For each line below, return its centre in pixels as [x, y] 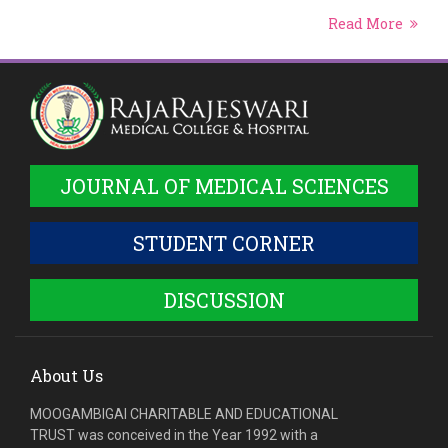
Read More [365, 23]
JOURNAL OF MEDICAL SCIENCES [224, 185]
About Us [66, 375]
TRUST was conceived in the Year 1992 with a [174, 434]
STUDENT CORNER [224, 242]
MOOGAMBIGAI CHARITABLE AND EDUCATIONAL [184, 413]
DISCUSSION [224, 299]
